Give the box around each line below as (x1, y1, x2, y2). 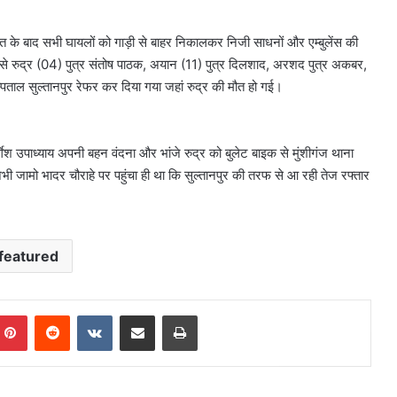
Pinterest (27, 307, 77, 323)
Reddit (69, 307, 105, 323)
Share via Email (154, 307, 183, 323)
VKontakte (112, 307, 168, 323)
